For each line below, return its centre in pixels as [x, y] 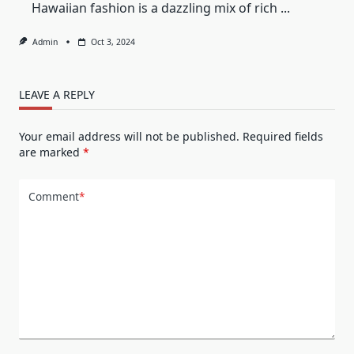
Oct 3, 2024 [113, 41]
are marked [51, 152]
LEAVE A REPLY [57, 94]
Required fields [283, 136]
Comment [54, 197]
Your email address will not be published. [129, 136]
